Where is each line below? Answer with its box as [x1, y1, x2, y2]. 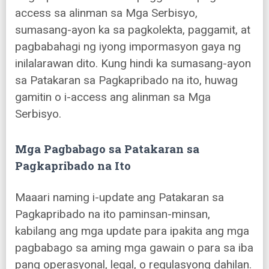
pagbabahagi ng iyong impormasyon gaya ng [15, 40, 241, 54]
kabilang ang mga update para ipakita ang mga [15, 224, 249, 238]
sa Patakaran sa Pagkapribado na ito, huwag [15, 73, 238, 88]
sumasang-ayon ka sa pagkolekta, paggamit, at [15, 23, 250, 37]
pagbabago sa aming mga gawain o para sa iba [15, 241, 253, 255]
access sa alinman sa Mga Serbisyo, [15, 6, 198, 20]
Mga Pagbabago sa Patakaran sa [15, 141, 199, 157]
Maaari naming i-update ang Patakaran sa [15, 190, 224, 205]
